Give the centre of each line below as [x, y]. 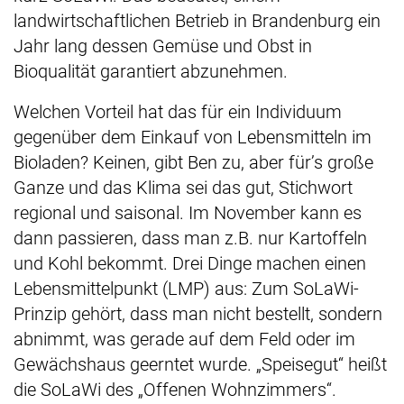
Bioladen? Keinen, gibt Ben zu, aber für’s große [193, 163]
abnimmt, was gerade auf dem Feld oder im [184, 340]
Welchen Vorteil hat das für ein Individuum [178, 112]
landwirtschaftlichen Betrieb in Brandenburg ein [197, 21]
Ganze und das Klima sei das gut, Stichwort [183, 188]
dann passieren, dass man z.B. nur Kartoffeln [190, 239]
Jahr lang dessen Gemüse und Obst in [163, 46]
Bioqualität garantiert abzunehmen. [153, 72]
